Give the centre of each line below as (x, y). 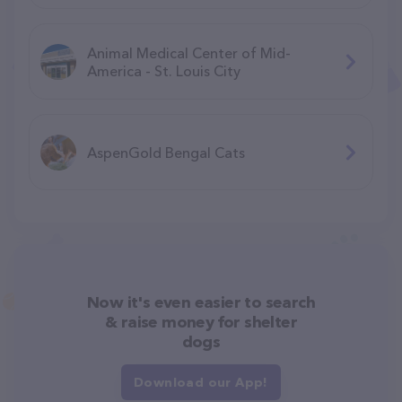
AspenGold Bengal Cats (166, 152)
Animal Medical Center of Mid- (189, 52)
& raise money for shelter (201, 322)
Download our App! (201, 382)
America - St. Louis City (164, 70)
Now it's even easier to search (201, 302)
